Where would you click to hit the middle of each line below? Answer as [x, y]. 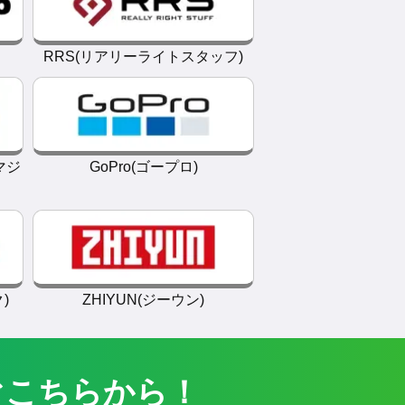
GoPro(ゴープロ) [143, 167]
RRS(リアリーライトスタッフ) [143, 57]
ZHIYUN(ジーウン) [143, 300]
